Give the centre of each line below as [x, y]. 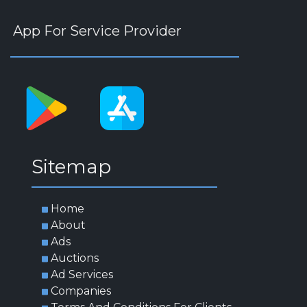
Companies [81, 291]
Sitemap [72, 167]
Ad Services [82, 274]
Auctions [75, 258]
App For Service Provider [98, 31]
